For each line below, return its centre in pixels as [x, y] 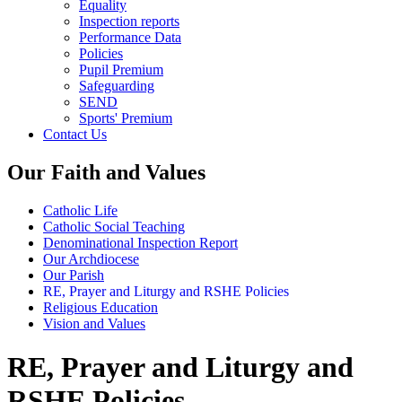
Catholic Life [80, 210]
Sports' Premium [126, 118]
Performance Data [130, 37]
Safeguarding [117, 85]
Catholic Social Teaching [114, 226]
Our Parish [74, 275]
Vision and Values [94, 323]
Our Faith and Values [106, 172]
